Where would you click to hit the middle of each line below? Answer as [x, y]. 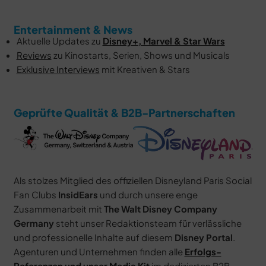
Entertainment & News [73, 29]
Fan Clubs [36, 195]
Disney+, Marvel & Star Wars [164, 40]
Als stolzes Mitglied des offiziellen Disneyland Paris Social [132, 180]
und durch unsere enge [148, 195]
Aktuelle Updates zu [59, 40]
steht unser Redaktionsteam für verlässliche [148, 223]
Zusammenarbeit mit [58, 209]
